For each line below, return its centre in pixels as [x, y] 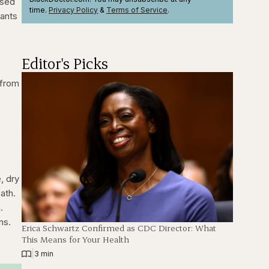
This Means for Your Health [76, 239]
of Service [149, 10]
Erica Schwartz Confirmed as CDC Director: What [119, 228]
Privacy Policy [74, 10]
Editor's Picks [65, 63]
